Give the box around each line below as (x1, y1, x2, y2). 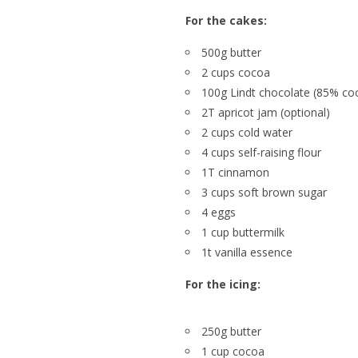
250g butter (201, 324, 261, 339)
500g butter (201, 45, 261, 60)
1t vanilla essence (201, 245, 292, 260)
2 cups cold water (201, 125, 292, 140)
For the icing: (185, 276, 261, 292)
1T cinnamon (201, 165, 269, 180)
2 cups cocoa (201, 65, 270, 80)
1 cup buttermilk (201, 225, 284, 240)
